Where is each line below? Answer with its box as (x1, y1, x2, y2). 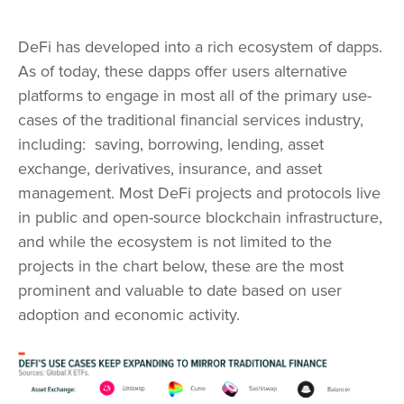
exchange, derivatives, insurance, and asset (18, 159, 322, 179)
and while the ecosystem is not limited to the (18, 232, 332, 252)
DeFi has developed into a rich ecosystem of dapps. (18, 37, 382, 58)
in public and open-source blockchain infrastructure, (18, 207, 382, 228)
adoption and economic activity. (18, 305, 240, 326)
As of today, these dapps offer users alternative (18, 61, 347, 82)
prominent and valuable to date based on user (18, 280, 342, 301)
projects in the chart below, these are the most (18, 256, 344, 277)
